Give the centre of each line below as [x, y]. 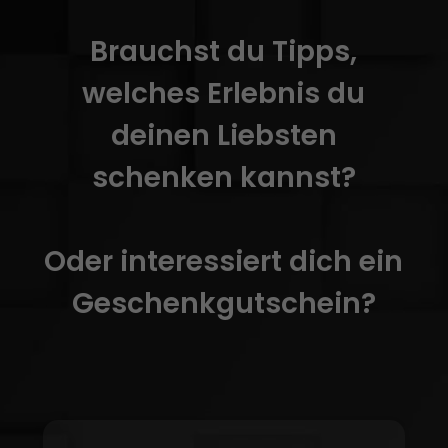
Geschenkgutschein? [223, 303]
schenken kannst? [223, 177]
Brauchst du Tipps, [224, 51]
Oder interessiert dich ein [224, 261]
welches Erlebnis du [224, 93]
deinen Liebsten [223, 135]
